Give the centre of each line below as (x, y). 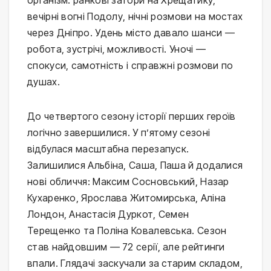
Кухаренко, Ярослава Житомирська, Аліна (127, 198)
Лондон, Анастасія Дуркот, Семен (108, 214)
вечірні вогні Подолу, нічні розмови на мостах (135, 17)
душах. (44, 82)
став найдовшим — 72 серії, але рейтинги (126, 247)
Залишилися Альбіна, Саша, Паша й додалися (135, 165)
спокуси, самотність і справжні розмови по (130, 66)
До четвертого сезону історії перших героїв (132, 116)
